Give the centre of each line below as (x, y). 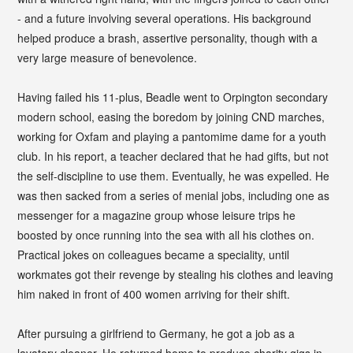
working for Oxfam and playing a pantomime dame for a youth (172, 136)
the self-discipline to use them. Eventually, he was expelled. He (174, 175)
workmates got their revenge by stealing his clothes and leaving (176, 274)
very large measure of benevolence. (108, 57)
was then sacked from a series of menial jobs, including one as (174, 195)
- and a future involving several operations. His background (165, 18)
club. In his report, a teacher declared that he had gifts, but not (173, 156)
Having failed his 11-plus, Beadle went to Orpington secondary (173, 97)
